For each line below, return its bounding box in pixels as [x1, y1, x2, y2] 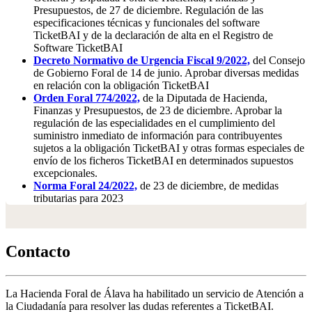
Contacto [6, 242, 70, 261]
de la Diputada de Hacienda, [143, 92, 267, 104]
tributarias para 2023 [33, 192, 123, 205]
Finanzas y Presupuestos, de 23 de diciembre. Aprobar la [33, 104, 282, 117]
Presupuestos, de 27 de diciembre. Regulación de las [33, 4, 263, 17]
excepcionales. [33, 167, 97, 180]
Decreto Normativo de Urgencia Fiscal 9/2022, [33, 54, 250, 67]
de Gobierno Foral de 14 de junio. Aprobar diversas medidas [33, 67, 299, 79]
